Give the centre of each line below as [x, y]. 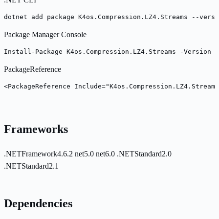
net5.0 [85, 154]
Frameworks [36, 129]
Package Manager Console [45, 34]
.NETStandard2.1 [31, 166]
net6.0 [106, 154]
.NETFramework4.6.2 [39, 154]
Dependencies [38, 204]
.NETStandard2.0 [144, 154]
